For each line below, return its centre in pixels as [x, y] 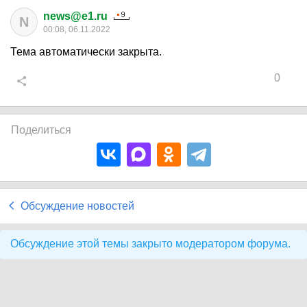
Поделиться [41, 130]
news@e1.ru [75, 16]
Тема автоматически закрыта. [86, 52]
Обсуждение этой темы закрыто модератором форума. [150, 244]
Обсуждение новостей [77, 206]
